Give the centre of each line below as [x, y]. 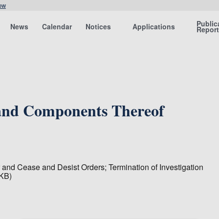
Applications [154, 26]
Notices [99, 26]
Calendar [57, 26]
